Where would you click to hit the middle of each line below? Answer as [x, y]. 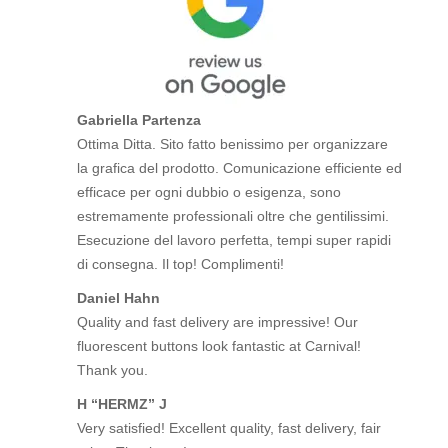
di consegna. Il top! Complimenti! [181, 263]
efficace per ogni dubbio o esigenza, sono [209, 191]
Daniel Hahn [119, 297]
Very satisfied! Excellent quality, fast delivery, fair [229, 427]
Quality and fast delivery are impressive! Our [218, 321]
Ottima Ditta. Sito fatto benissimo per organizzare [233, 143]
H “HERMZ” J [122, 403]
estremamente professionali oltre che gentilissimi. [233, 215]
